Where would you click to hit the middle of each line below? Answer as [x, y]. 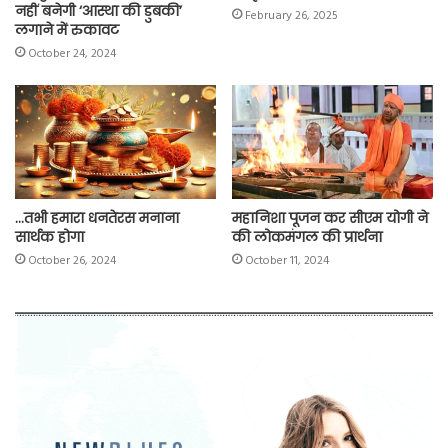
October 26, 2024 [72, 260]
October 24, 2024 [72, 54]
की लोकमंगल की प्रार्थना [307, 236]
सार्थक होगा [49, 236]
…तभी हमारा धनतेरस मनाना [97, 217]
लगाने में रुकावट [67, 30]
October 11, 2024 [287, 260]
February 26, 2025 [291, 16]
